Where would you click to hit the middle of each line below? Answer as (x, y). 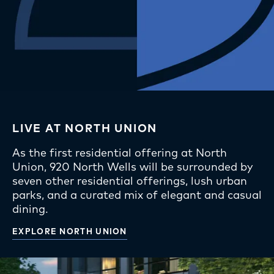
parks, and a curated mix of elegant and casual (137, 195)
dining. (30, 209)
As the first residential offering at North (120, 153)
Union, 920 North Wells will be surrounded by (132, 167)
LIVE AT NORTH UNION (85, 128)
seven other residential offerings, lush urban (130, 181)
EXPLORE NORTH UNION (70, 231)
